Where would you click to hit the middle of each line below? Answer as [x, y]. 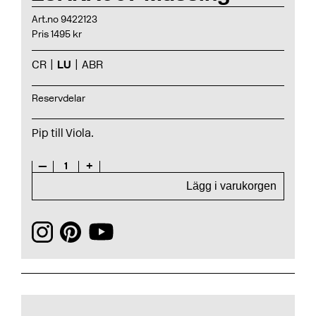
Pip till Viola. [63, 133]
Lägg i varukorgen [231, 186]
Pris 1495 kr [57, 34]
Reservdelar [59, 98]
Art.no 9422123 [65, 19]
